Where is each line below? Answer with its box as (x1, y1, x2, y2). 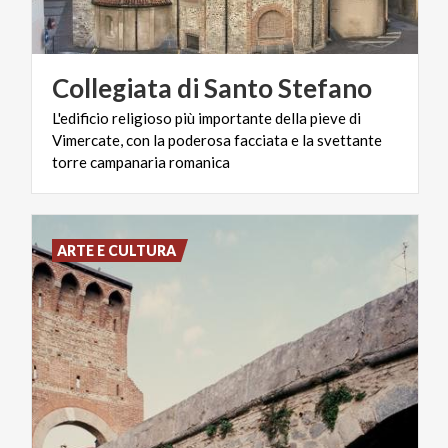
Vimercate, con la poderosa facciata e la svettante (52, 130, 382, 149)
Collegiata (52, 71, 172, 104)
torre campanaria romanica (52, 152, 230, 171)
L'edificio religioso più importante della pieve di (52, 108, 361, 127)
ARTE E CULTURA (57, 241, 177, 259)
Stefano (278, 71, 372, 104)
